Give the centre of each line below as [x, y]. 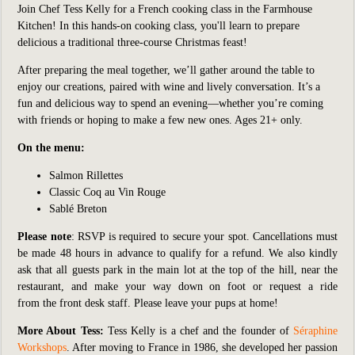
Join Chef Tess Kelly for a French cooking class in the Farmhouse [165, 9]
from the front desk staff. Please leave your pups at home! [148, 303]
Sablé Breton [78, 209]
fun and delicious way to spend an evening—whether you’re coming [170, 103]
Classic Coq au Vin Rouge [107, 192]
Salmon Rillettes [86, 176]
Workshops [42, 347]
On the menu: [51, 148]
